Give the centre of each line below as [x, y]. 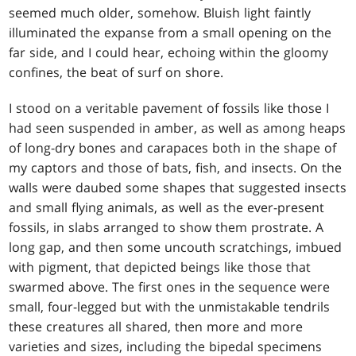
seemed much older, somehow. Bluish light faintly [160, 13]
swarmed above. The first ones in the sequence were [170, 287]
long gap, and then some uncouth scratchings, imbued [176, 248]
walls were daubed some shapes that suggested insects [178, 188]
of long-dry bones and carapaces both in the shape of [173, 148]
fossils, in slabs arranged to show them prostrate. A [166, 228]
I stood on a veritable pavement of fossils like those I [169, 108]
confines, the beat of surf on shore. [116, 73]
